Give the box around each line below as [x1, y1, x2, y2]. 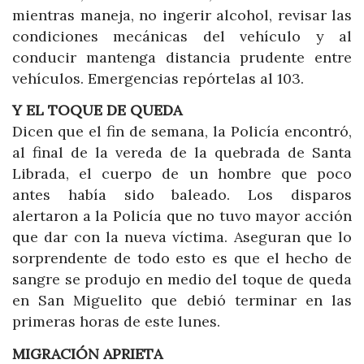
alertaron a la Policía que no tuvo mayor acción [12, 206, 352, 226]
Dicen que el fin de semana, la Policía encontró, [12, 122, 352, 141]
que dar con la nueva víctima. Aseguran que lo [12, 227, 352, 247]
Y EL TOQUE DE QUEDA [12, 101, 182, 120]
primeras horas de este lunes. [12, 312, 220, 331]
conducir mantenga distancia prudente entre [12, 47, 352, 67]
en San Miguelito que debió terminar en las [12, 291, 352, 310]
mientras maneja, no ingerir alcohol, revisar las [12, 5, 352, 24]
